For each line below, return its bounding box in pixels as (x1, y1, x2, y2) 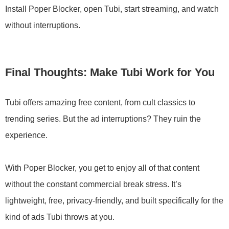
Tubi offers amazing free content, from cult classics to (5, 98, 195, 107)
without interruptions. (5, 21, 80, 30)
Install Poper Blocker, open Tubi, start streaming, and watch (5, 5, 219, 13)
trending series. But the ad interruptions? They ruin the (5, 114, 201, 123)
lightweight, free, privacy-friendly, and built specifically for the (5, 196, 223, 205)
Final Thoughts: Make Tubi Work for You (5, 66, 215, 79)
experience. (5, 131, 48, 140)
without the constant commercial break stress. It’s (5, 180, 181, 189)
